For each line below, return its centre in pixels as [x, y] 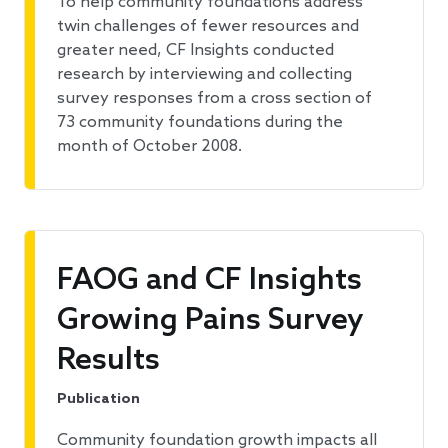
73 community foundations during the [200, 123]
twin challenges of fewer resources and [208, 27]
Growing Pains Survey [210, 321]
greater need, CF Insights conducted [195, 51]
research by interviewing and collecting [204, 75]
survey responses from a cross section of [214, 99]
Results [108, 361]
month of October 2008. [149, 147]
